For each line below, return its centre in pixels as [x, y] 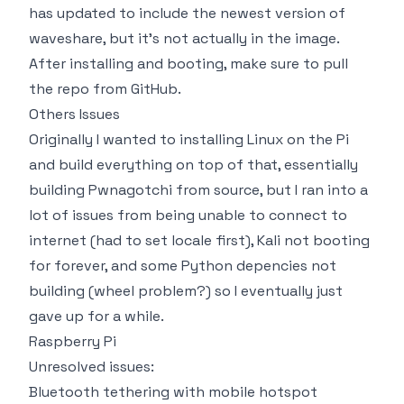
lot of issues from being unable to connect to [188, 215]
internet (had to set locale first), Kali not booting [199, 240]
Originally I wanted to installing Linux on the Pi [189, 139]
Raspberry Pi [73, 341]
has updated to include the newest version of [187, 13]
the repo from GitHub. [105, 88]
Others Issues [74, 114]
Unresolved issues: [92, 366]
